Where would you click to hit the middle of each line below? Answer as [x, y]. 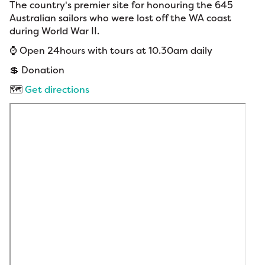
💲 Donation [37, 70]
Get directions [57, 90]
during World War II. [56, 31]
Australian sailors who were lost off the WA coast [120, 18]
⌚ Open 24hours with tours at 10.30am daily [112, 51]
